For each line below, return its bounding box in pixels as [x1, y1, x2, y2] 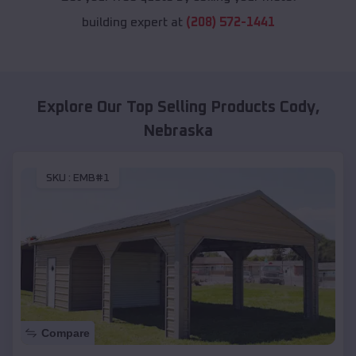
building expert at [81, 16, 186, 29]
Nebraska [143, 123, 213, 140]
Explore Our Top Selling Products [36, 99, 280, 116]
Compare [41, 326, 90, 339]
